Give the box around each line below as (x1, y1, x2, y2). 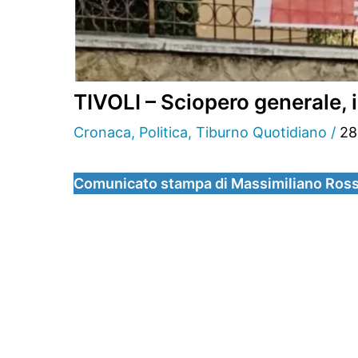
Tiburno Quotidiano (196, 124, 327, 141)
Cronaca (74, 124, 131, 141)
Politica (139, 124, 188, 141)
